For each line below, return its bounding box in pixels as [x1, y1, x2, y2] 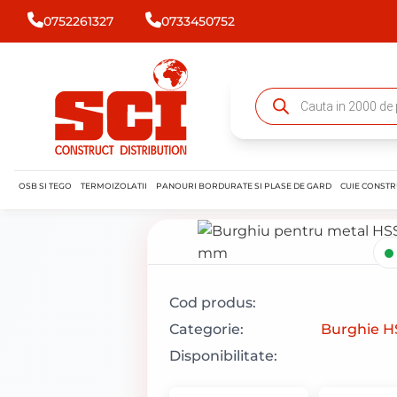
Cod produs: [169, 294, 257, 311]
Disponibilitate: [169, 347, 278, 364]
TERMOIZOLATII [81, 181, 147, 191]
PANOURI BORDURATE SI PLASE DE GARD [156, 181, 331, 191]
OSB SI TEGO [19, 181, 72, 191]
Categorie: [169, 321, 245, 338]
